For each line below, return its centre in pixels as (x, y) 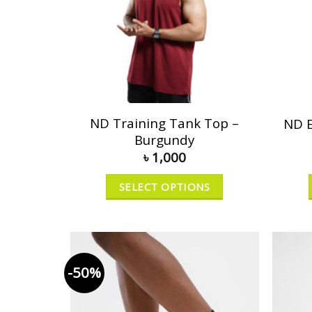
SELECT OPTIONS (164, 186)
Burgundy (165, 140)
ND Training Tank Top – (165, 123)
